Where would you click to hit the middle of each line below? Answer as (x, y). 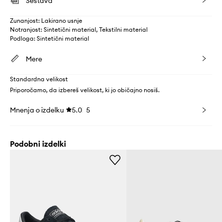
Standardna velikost (39, 79)
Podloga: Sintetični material (50, 39)
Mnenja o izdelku (37, 110)
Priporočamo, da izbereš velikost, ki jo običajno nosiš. (85, 90)
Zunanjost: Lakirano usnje (46, 21)
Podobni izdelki (38, 144)
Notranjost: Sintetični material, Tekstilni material (79, 30)
